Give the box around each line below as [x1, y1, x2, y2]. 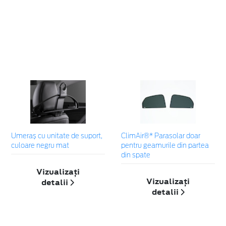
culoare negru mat [11, 143, 69, 150]
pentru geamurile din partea [121, 143, 209, 150]
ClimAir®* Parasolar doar [121, 133, 200, 140]
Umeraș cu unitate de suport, [11, 133, 102, 140]
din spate [121, 152, 150, 159]
